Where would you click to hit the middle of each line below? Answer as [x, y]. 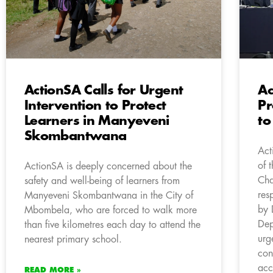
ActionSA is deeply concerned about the [108, 166]
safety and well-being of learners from [102, 181]
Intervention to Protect [95, 105]
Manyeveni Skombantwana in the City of [109, 195]
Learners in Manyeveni [97, 121]
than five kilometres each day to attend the [112, 225]
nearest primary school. [73, 239]
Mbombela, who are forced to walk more [111, 210]
